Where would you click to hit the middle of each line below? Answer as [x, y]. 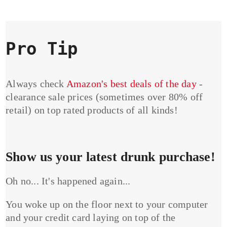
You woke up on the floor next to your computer [107, 204]
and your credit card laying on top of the [91, 218]
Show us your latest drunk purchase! [110, 157]
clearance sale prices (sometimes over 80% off [104, 97]
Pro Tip [42, 49]
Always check [36, 84]
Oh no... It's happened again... [68, 181]
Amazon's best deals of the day [131, 84]
